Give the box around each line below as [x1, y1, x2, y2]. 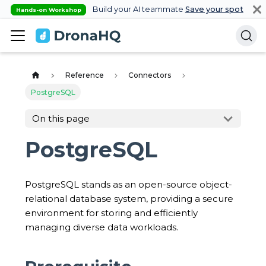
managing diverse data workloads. [25, 221, 178, 233]
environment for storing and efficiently [25, 207, 198, 218]
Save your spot [185, 5, 243, 14]
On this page [32, 113, 90, 125]
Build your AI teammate [90, 5, 185, 14]
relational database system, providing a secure [25, 192, 233, 204]
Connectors [128, 71, 172, 80]
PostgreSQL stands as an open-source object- [25, 178, 232, 190]
